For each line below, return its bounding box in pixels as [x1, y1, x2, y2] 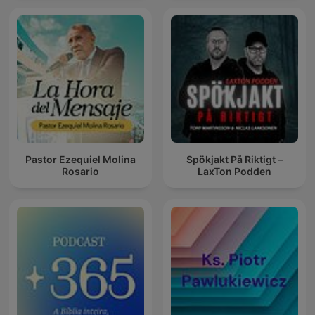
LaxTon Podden [198, 165, 271, 177]
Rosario [62, 165, 99, 177]
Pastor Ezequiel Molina [25, 153, 136, 165]
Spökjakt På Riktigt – [186, 153, 283, 165]
